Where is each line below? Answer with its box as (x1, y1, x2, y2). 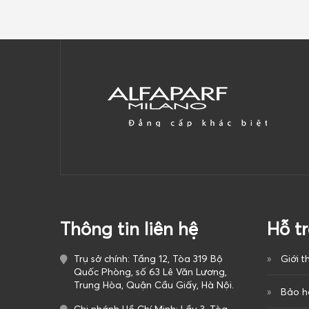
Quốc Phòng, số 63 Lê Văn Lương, (74, 266, 227, 279)
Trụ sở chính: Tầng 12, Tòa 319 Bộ (74, 252, 223, 266)
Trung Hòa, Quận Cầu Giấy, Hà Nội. (74, 279, 234, 292)
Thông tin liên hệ (60, 218, 198, 241)
